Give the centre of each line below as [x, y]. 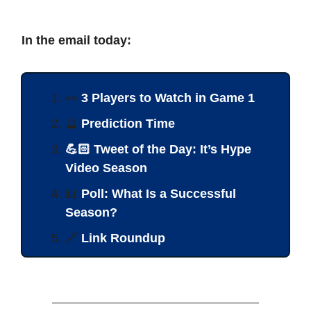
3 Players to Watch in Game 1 [168, 98]
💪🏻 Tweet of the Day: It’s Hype [158, 149]
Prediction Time [128, 123]
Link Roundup [123, 238]
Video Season [106, 168]
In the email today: [76, 40]
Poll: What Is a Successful [159, 193]
